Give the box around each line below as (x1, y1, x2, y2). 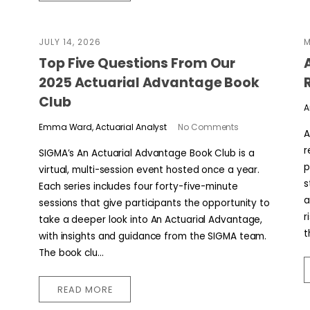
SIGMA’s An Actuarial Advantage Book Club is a (39, 146, 255, 160)
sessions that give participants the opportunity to (39, 196, 270, 210)
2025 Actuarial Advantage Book (39, 73, 260, 93)
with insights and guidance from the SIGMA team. (39, 229, 267, 243)
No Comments (178, 120, 239, 133)
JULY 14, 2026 (39, 36, 101, 48)
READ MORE (57, 283, 113, 295)
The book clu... (39, 246, 104, 259)
